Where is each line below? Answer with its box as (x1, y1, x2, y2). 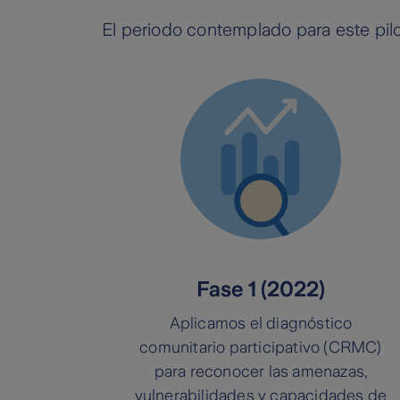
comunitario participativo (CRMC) (139, 338, 382, 357)
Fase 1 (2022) (196, 278, 325, 302)
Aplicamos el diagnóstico (169, 314, 353, 333)
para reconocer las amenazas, (154, 362, 368, 381)
